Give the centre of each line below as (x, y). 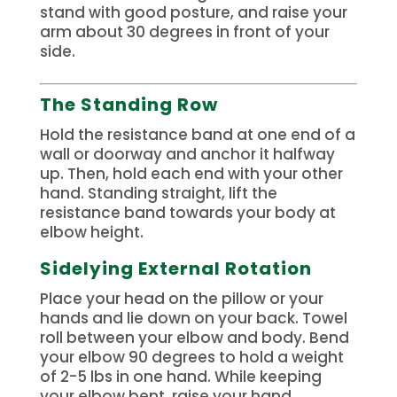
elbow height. (91, 232)
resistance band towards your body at (187, 212)
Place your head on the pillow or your (181, 298)
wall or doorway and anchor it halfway (187, 154)
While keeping (268, 376)
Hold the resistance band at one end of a (197, 134)
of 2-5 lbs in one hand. (125, 376)
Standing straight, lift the (182, 193)
